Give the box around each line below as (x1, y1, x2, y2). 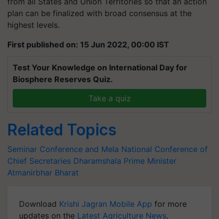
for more (152, 198, 187, 209)
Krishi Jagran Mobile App (59, 198, 152, 209)
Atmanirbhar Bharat (7, 167, 79, 177)
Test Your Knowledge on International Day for (13, 62, 187, 72)
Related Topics (7, 120, 116, 139)
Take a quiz (88, 93, 131, 103)
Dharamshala (73, 155, 121, 166)
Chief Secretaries (7, 155, 71, 166)
